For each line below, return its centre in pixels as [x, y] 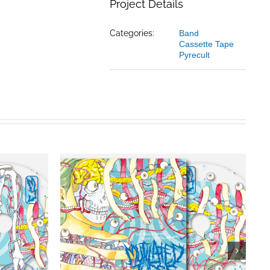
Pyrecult [195, 55]
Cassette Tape [207, 44]
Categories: [132, 33]
